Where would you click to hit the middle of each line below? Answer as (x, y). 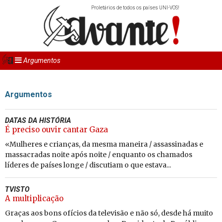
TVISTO (17, 189)
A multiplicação (34, 198)
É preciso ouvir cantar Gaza (56, 130)
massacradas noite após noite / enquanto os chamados (99, 155)
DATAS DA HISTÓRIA (38, 120)
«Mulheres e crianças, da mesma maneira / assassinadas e (104, 144)
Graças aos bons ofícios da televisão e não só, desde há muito (109, 213)
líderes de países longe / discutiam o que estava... (88, 165)
